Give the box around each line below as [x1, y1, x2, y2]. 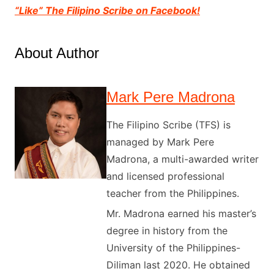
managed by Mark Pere [106, 136, 214, 149]
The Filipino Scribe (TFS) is [106, 119, 231, 131]
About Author [14, 45, 99, 62]
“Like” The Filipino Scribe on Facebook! [14, 4, 200, 17]
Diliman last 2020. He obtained [106, 259, 250, 272]
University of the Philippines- [106, 242, 240, 254]
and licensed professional [106, 170, 224, 183]
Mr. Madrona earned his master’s [106, 207, 256, 220]
